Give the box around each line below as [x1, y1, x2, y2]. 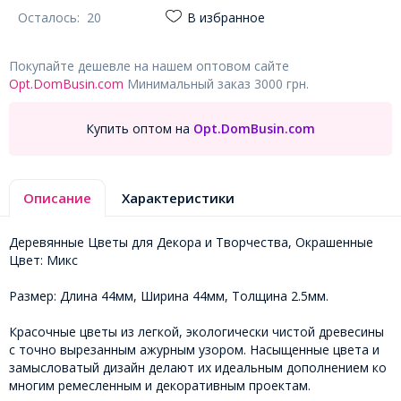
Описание [23, 188, 91, 207]
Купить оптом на [86, 120, 190, 138]
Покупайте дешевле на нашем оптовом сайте [9, 56, 289, 74]
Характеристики [122, 188, 235, 207]
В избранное [187, 8, 265, 26]
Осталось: [18, 8, 87, 26]
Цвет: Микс [9, 251, 78, 269]
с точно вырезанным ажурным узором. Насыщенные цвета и [9, 340, 380, 358]
